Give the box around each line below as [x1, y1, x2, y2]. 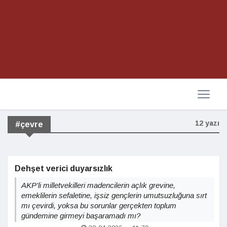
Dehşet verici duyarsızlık [15, 164, 112, 173]
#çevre [15, 120, 43, 129]
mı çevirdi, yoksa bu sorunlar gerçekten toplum [21, 201, 176, 210]
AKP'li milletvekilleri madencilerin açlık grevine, [21, 181, 175, 190]
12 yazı [195, 119, 219, 127]
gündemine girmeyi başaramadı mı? [21, 211, 140, 220]
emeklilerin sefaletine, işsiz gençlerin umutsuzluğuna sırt [21, 191, 207, 200]
